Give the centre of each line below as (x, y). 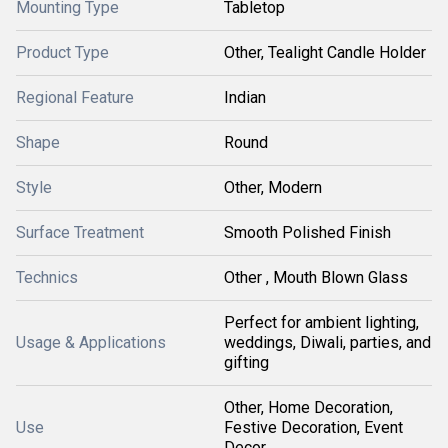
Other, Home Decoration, (308, 407)
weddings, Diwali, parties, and (327, 342)
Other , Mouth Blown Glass (316, 277)
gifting (246, 362)
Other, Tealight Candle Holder (325, 52)
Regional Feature (75, 97)
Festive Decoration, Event (313, 427)
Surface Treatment (80, 232)
